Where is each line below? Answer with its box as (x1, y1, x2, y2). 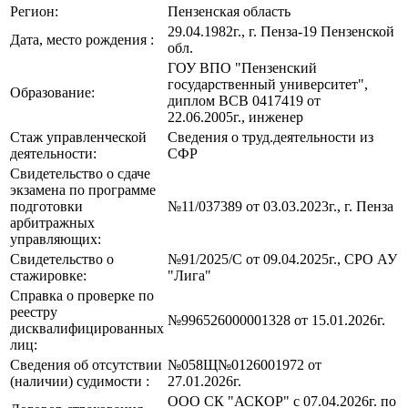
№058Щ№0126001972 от (168, 356, 321, 372)
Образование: (10, 84, 95, 100)
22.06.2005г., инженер (168, 108, 303, 125)
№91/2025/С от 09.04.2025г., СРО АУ (168, 250, 397, 267)
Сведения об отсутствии (10, 356, 162, 372)
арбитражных (10, 214, 95, 230)
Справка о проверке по (10, 287, 154, 303)
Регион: (10, 3, 58, 19)
